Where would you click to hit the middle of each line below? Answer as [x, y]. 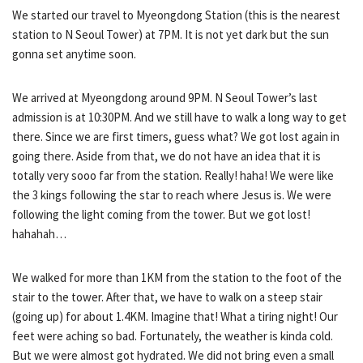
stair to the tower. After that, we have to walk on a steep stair [167, 297]
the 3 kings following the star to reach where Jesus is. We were [172, 194]
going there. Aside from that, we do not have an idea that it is [167, 156]
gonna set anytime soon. [74, 53]
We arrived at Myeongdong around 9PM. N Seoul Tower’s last [165, 97]
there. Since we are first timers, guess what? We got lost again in [176, 136]
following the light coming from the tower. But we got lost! [161, 214]
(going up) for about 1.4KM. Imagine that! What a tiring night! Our [175, 316]
